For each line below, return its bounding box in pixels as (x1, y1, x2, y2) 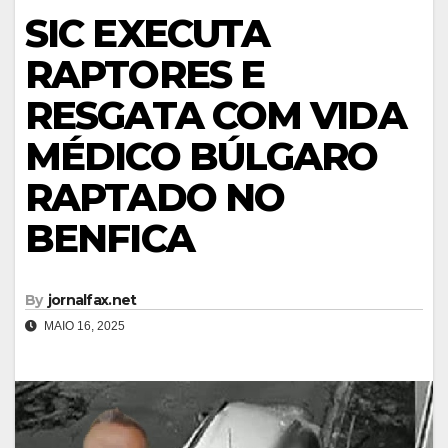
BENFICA (25, 215, 194, 263)
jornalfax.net (47, 291, 137, 310)
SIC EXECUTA (25, 10, 270, 58)
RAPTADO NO (25, 174, 285, 222)
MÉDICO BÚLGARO (25, 133, 378, 181)
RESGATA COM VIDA (25, 92, 406, 140)
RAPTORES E (25, 51, 265, 99)
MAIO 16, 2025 (41, 319, 125, 334)
